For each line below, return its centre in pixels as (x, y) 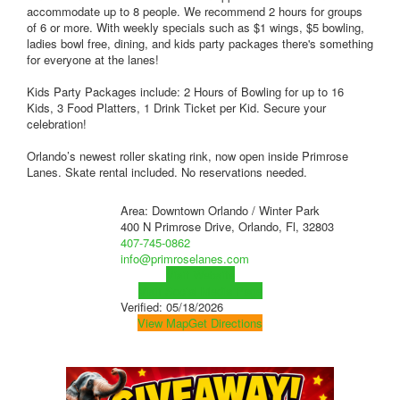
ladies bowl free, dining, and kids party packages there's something (200, 44)
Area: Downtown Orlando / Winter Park (220, 211)
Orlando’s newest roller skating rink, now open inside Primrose (187, 156)
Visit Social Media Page (200, 291)
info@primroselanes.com (184, 259)
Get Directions (225, 323)
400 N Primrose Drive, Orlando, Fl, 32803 (227, 227)
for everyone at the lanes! (93, 60)
